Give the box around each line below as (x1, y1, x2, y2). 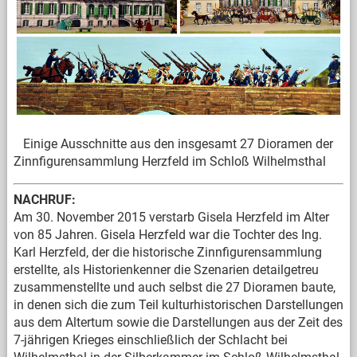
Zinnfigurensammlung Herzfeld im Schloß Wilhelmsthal (13, 154, 326, 170)
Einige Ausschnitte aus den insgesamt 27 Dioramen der (13, 136, 333, 152)
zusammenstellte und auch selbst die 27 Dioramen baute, (13, 280, 335, 296)
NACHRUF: (13, 192, 76, 208)
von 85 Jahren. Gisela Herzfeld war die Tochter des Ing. (13, 227, 322, 243)
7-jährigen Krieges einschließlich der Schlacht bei (13, 332, 288, 348)
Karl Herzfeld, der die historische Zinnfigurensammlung (13, 245, 322, 261)
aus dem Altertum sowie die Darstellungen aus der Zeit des (13, 315, 343, 331)
